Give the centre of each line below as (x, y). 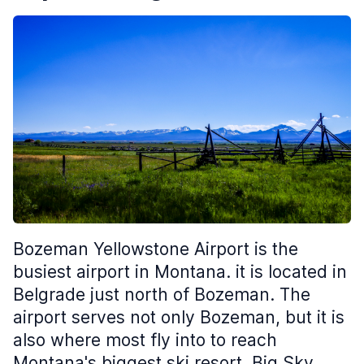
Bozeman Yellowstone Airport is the (156, 249)
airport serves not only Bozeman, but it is (179, 317)
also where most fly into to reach (145, 340)
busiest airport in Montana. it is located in (180, 271)
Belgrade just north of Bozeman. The (162, 294)
